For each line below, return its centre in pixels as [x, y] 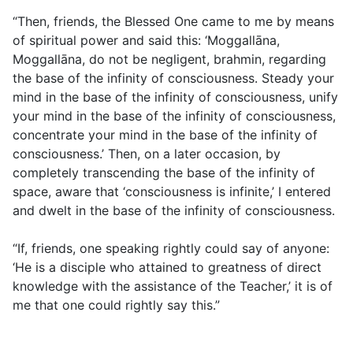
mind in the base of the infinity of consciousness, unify [175, 97]
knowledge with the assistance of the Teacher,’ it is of [173, 286]
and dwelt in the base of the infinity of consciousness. [174, 211]
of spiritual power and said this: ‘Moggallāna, [146, 41]
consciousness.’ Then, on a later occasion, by [147, 154]
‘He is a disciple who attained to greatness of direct [167, 268]
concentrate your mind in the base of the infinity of [165, 135]
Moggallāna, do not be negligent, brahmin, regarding [169, 59]
